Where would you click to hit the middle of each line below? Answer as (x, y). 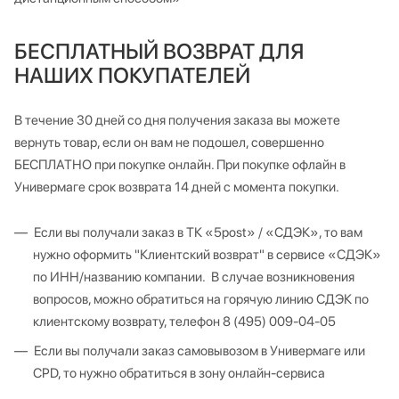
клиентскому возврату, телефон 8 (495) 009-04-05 (187, 322)
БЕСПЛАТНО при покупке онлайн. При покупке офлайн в (180, 165)
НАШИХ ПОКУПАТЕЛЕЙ (132, 75)
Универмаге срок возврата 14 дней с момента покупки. (177, 187)
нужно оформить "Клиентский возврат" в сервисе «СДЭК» (207, 255)
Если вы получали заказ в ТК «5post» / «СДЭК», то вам (198, 232)
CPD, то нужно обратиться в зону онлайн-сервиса (179, 373)
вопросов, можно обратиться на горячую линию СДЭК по (201, 299)
